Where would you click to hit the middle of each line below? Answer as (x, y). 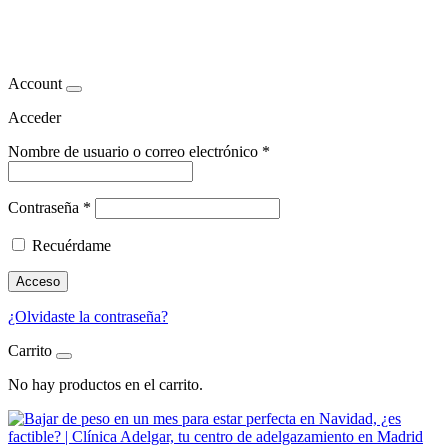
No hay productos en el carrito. (105, 384)
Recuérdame (71, 245)
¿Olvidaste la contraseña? (88, 316)
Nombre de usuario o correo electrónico (135, 151)
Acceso (38, 281)
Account (35, 83)
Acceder (34, 117)
